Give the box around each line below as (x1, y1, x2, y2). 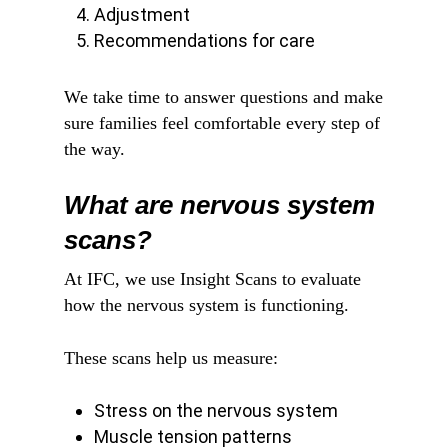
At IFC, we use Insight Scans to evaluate (64, 268, 361, 289)
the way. (64, 138, 125, 159)
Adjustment (94, 3, 190, 25)
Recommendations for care (94, 29, 315, 51)
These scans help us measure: (64, 347, 278, 368)
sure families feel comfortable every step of (64, 112, 380, 133)
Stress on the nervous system (94, 399, 338, 421)
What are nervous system (64, 190, 375, 219)
